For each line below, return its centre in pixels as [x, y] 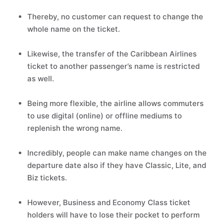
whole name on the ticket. [74, 29]
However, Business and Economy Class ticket [109, 202]
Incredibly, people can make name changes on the [117, 153]
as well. [41, 79]
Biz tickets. [47, 178]
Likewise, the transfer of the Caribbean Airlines [112, 54]
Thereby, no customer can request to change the [115, 17]
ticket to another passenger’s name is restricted [113, 66]
